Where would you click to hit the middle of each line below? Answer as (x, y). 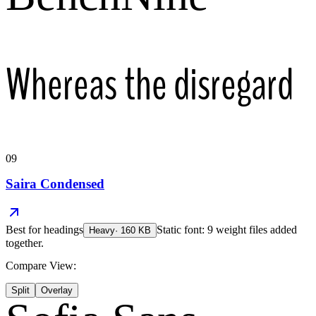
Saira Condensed (55, 183)
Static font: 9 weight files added (227, 229)
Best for (25, 229)
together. (25, 243)
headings (63, 229)
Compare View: (41, 265)
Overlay (57, 290)
